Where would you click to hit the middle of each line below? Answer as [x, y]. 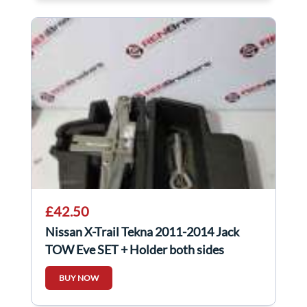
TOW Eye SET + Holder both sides [135, 250]
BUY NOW [79, 278]
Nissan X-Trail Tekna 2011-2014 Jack [142, 232]
